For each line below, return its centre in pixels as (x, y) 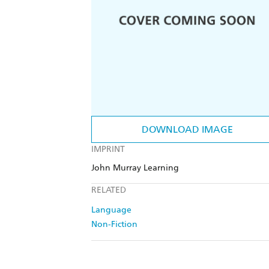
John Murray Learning (135, 168)
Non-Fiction (114, 225)
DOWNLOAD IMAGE (187, 130)
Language (111, 210)
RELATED (109, 190)
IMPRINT (108, 150)
